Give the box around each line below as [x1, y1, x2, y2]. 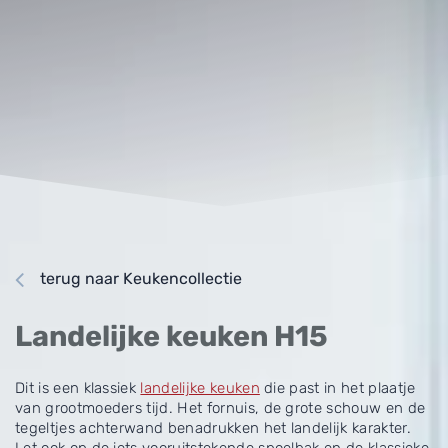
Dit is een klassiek [15, 379, 141, 397]
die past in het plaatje [259, 379, 416, 397]
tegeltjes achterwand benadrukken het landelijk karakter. [15, 419, 411, 437]
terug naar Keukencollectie [40, 269, 242, 288]
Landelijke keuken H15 [15, 319, 328, 353]
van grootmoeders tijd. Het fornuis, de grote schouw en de [15, 399, 426, 417]
